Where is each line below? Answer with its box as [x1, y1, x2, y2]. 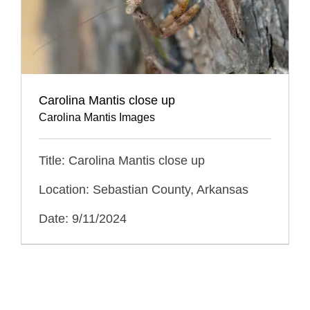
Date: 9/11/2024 [38, 211, 127, 226]
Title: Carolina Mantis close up [38, 153, 205, 167]
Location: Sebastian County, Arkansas [38, 182, 248, 197]
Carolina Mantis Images [38, 111, 155, 123]
